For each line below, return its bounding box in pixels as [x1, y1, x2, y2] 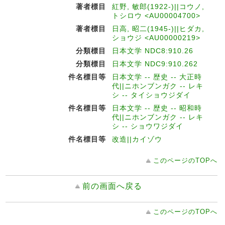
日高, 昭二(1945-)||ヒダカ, [112, 25, 204, 33]
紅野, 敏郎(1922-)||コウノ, [112, 3, 204, 11]
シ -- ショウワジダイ [112, 122, 183, 130]
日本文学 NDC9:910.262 [112, 60, 198, 68]
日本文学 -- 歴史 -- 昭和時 [112, 104, 202, 112]
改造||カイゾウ [112, 135, 162, 143]
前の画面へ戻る [82, 182, 143, 190]
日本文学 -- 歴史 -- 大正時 [112, 73, 202, 81]
